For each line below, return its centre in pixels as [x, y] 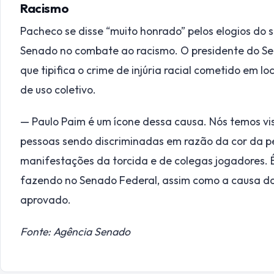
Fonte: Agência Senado [75, 232]
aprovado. [46, 200]
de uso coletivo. [58, 89]
